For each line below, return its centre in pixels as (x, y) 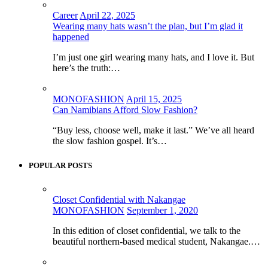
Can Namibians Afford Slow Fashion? (125, 109)
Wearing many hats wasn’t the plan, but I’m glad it (148, 26)
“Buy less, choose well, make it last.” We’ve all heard (153, 130)
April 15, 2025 (154, 99)
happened (71, 36)
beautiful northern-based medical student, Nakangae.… (156, 241)
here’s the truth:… (86, 68)
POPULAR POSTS (60, 165)
